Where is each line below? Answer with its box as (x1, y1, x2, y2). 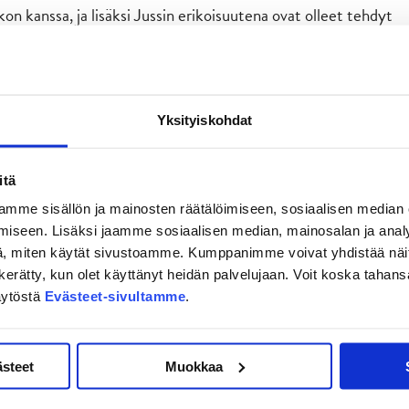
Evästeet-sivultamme (44, 288, 185, 304)
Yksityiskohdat (156, 111, 253, 128)
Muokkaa (165, 358, 224, 374)
